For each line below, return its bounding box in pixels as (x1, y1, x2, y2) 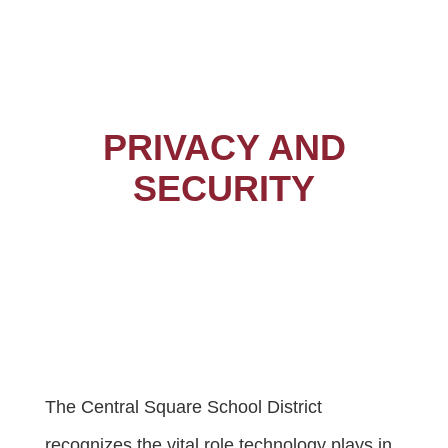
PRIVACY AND (102, 126, 346, 168)
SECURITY (133, 167, 315, 209)
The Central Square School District (45, 396, 322, 417)
